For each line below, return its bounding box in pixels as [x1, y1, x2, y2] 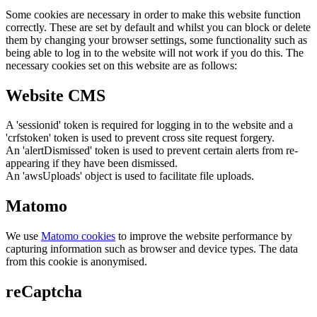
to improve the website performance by [115, 230, 292, 243]
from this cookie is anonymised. [6, 255, 147, 268]
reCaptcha [6, 282, 82, 301]
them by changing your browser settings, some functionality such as [6, 33, 307, 46]
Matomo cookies [41, 230, 115, 243]
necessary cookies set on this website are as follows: [6, 59, 237, 71]
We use [6, 230, 41, 243]
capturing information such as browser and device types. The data [6, 243, 298, 255]
